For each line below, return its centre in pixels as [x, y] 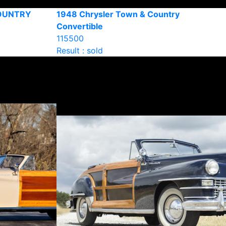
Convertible [80, 26]
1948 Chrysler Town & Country [118, 14]
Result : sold [80, 50]
